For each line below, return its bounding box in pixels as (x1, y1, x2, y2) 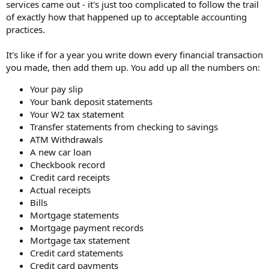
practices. (6, 23, 45, 36)
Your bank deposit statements (30, 95, 153, 108)
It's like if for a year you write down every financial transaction (6, 49, 263, 61)
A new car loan (30, 146, 91, 159)
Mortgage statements (30, 209, 119, 222)
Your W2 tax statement (30, 108, 124, 121)
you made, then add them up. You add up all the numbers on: (6, 61, 260, 74)
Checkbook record (30, 159, 105, 171)
